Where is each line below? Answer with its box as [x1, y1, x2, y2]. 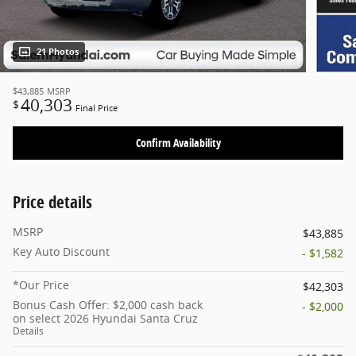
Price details [13, 190, 92, 213]
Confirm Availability [135, 135, 221, 151]
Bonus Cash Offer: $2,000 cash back [13, 296, 203, 312]
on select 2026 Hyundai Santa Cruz [13, 310, 198, 326]
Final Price [75, 102, 118, 114]
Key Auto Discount [13, 243, 110, 259]
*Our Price [13, 277, 69, 292]
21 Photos [37, 45, 79, 57]
